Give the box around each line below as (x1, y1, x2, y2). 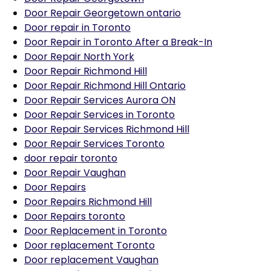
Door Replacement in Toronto (24, 224, 167, 238)
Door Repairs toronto (24, 209, 125, 223)
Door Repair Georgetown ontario (24, 6, 181, 20)
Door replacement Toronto (24, 238, 155, 252)
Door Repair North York (24, 50, 134, 64)
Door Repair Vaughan (24, 166, 126, 180)
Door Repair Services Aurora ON (24, 93, 175, 107)
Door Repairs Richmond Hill (24, 195, 152, 209)
